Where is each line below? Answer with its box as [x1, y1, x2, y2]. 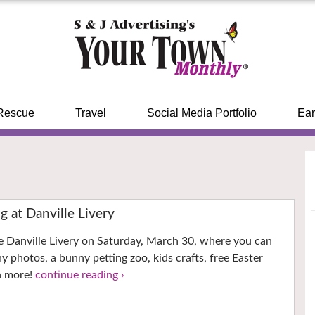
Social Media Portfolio [146, 107, 257, 119]
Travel [75, 107, 106, 119]
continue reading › [35, 269, 125, 281]
